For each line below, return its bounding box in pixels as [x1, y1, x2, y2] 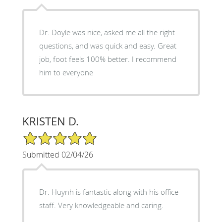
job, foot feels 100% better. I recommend [39, 54, 176, 64]
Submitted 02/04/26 [22, 149, 93, 160]
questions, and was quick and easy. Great [39, 40, 176, 51]
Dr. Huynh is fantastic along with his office [39, 186, 178, 197]
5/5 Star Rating [22, 130, 71, 140]
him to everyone [39, 67, 93, 77]
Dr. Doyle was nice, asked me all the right [39, 27, 175, 37]
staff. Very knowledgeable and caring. [39, 200, 164, 210]
